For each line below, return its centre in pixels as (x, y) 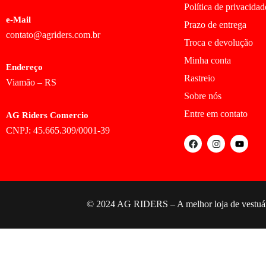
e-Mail (18, 20)
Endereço (24, 67)
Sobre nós (203, 96)
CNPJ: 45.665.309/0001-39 (58, 130)
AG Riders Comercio (47, 115)
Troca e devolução (218, 42)
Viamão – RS (31, 83)
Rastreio (199, 78)
